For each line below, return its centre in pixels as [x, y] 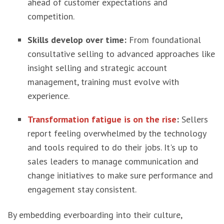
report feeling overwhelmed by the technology [117, 133]
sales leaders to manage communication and [113, 161]
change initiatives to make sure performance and [120, 175]
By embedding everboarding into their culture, [95, 215]
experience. [48, 96]
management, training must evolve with [103, 82]
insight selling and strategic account [97, 68]
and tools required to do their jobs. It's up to [113, 147]
